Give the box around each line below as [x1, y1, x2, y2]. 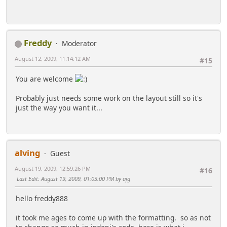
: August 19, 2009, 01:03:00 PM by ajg [38, 174, 130, 182]
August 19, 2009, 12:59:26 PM [15, 164, 91, 172]
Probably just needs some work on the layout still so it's [16, 93, 202, 103]
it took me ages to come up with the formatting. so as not [16, 213, 211, 223]
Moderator [62, 39, 97, 49]
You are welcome [16, 74, 75, 84]
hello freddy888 [16, 194, 68, 204]
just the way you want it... [16, 103, 102, 113]
